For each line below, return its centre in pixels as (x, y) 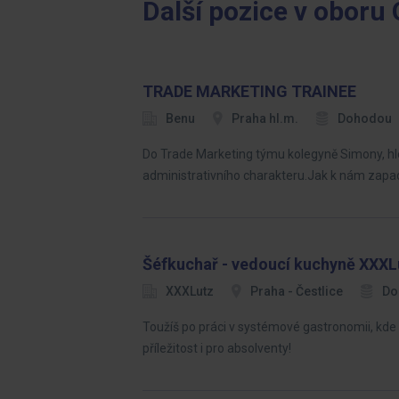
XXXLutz (190, 291)
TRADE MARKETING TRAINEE (249, 91)
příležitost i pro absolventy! (217, 348)
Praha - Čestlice (297, 291)
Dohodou (365, 118)
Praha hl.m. (265, 118)
